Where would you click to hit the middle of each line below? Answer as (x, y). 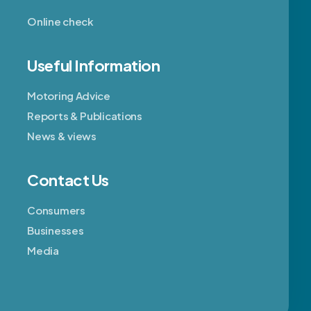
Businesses (56, 230)
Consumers (56, 210)
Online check (60, 22)
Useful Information (94, 66)
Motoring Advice (69, 96)
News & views (62, 136)
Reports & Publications (85, 116)
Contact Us (68, 180)
